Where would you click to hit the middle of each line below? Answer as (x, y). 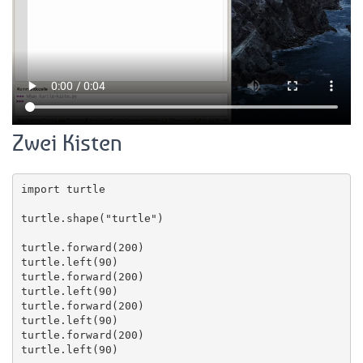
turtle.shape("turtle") (92, 218)
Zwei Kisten (67, 143)
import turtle (63, 189)
